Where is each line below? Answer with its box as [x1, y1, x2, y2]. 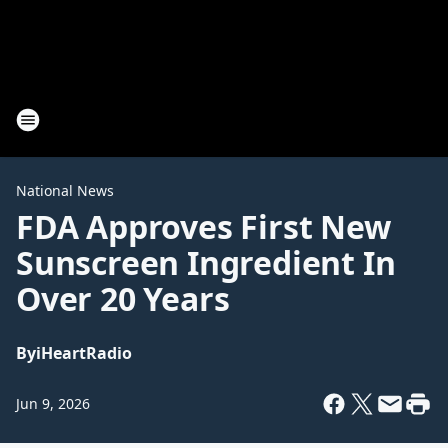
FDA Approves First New [16, 205, 391, 248]
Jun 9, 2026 [16, 394, 90, 413]
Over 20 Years [16, 277, 230, 320]
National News [16, 181, 114, 200]
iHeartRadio [36, 342, 132, 364]
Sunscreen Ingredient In [16, 241, 396, 284]
